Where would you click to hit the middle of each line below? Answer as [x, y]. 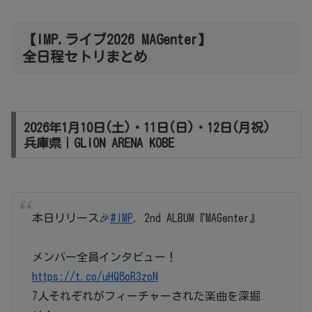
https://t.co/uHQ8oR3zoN [95, 277]
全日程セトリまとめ [85, 56]
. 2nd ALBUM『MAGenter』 [196, 218]
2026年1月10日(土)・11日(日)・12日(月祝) [147, 127]
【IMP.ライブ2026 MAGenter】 [117, 39]
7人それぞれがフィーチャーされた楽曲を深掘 [146, 296]
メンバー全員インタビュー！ [104, 257]
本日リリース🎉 [71, 218]
